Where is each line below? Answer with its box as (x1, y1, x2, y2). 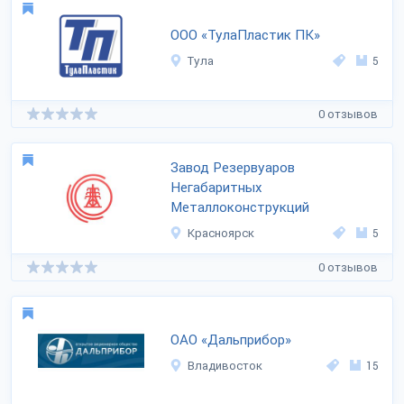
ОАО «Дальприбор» (170, 332, 291, 348)
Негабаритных (170, 179, 262, 196)
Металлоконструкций (170, 199, 309, 216)
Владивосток (188, 359, 262, 372)
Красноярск (188, 226, 254, 240)
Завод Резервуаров (170, 160, 295, 176)
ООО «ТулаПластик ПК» (170, 27, 320, 43)
